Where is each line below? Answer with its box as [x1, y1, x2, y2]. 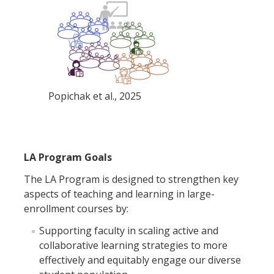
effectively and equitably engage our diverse [39, 253, 241, 267]
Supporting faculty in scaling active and [39, 224, 218, 237]
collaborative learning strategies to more [39, 239, 228, 252]
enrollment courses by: [24, 202, 128, 215]
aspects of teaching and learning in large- [24, 187, 215, 201]
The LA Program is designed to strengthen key [24, 172, 239, 186]
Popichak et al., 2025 [48, 89, 141, 103]
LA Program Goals [24, 150, 112, 164]
